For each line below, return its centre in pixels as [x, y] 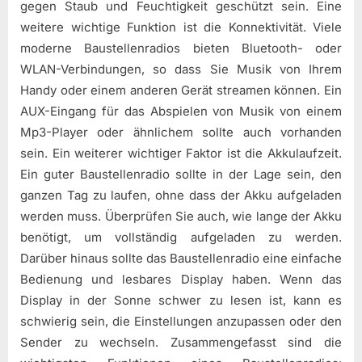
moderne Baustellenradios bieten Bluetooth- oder [181, 48]
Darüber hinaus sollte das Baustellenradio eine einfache [181, 259]
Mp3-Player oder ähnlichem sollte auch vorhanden [181, 133]
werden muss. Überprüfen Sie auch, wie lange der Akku [181, 217]
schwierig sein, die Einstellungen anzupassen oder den [181, 322]
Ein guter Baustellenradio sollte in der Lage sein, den [181, 175]
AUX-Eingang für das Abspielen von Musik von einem [181, 112]
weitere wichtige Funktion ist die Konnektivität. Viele [181, 27]
